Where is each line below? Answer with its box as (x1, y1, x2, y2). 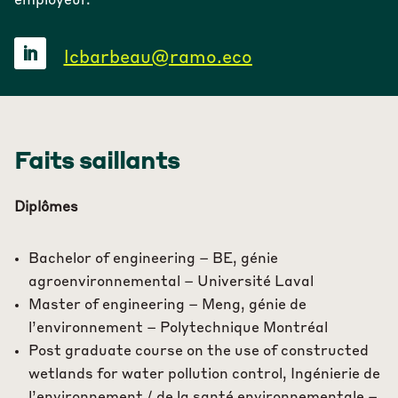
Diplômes (13, 200, 78, 215)
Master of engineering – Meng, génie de (28, 298, 306, 313)
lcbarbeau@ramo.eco (63, 49, 252, 68)
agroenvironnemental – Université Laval (28, 275, 314, 290)
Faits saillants (13, 151, 179, 174)
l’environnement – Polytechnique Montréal (28, 321, 328, 336)
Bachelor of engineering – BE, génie (28, 251, 278, 267)
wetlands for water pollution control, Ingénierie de (28, 367, 380, 382)
